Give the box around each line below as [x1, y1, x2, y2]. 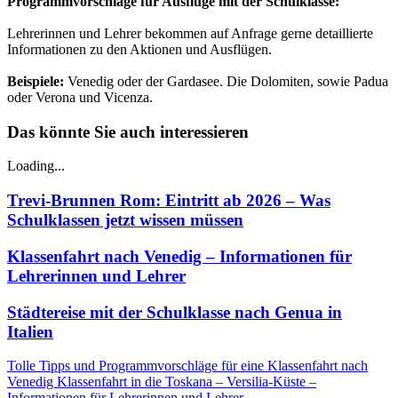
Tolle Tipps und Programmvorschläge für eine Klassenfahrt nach [7, 358, 368, 374]
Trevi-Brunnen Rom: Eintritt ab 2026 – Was [7, 191, 330, 211]
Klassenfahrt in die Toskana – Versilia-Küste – [57, 374, 316, 390]
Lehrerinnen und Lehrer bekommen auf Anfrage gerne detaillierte [7, 25, 373, 41]
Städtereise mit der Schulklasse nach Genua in [7, 302, 342, 322]
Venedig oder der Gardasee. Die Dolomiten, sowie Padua [64, 73, 388, 89]
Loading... [7, 158, 65, 174]
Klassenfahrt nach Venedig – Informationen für [7, 246, 352, 266]
